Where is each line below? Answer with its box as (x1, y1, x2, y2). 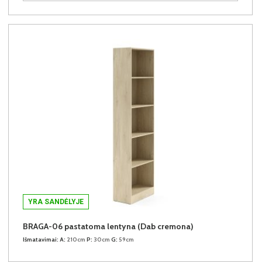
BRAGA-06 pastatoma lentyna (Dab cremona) (23, 220, 194, 232)
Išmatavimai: (23, 235, 58, 243)
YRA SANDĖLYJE (28, 197, 84, 206)
